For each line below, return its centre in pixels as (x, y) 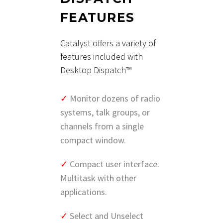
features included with (102, 57)
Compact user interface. (114, 164)
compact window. (93, 140)
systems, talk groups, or (105, 112)
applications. (84, 192)
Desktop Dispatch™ (96, 70)
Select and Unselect (107, 216)
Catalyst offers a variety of (108, 43)
